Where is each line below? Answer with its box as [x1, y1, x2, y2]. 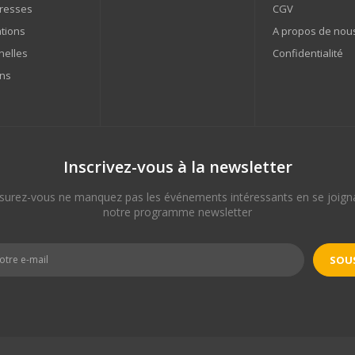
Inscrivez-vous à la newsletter [63, 155, 292, 177]
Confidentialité [272, 45, 343, 60]
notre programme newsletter [103, 204, 252, 219]
